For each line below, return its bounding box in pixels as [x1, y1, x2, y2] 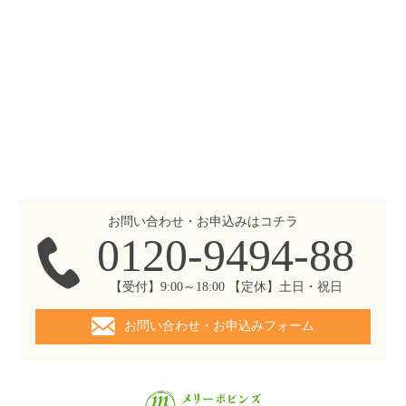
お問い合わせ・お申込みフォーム [124, 319, 315, 333]
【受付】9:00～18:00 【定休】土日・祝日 [109, 280, 343, 295]
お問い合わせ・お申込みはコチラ [108, 214, 298, 228]
